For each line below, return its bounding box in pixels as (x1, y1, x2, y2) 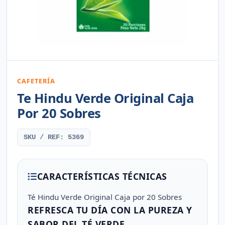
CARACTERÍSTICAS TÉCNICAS (37, 170, 167, 182)
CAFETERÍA (17, 76, 56, 85)
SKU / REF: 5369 (24, 133, 84, 141)
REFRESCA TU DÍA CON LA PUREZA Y (28, 204, 192, 216)
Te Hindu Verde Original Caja (17, 89, 194, 107)
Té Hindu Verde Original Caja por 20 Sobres (28, 192, 182, 202)
